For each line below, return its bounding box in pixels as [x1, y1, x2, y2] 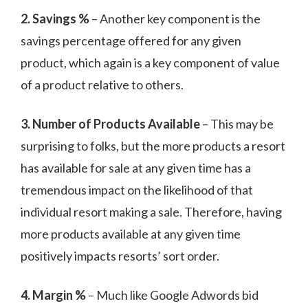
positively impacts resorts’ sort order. [21, 248, 219, 264]
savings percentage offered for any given [21, 33, 241, 49]
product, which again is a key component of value [21, 55, 280, 71]
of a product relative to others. [21, 77, 184, 93]
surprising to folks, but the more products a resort [21, 138, 285, 154]
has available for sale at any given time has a [21, 160, 251, 176]
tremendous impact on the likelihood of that [21, 182, 253, 198]
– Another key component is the [89, 11, 261, 27]
